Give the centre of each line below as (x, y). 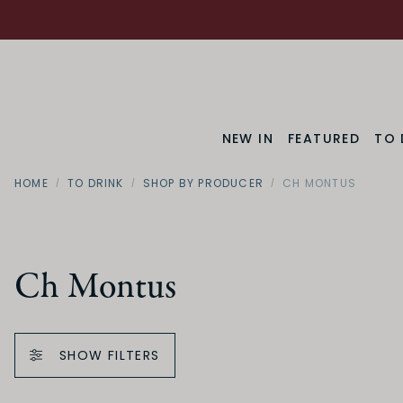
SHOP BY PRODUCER (203, 183)
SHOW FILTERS (109, 356)
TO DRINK (96, 183)
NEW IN (248, 138)
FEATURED (324, 138)
